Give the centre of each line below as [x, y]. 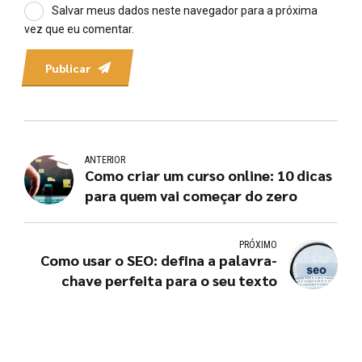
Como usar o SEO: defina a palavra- [158, 259]
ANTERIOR [105, 160]
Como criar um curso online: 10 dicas [209, 175]
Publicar [69, 68]
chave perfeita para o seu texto [169, 280]
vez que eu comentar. [79, 29]
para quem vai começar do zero [192, 195]
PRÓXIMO [258, 244]
